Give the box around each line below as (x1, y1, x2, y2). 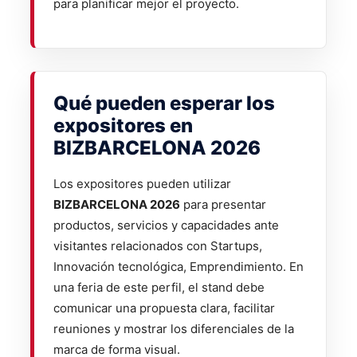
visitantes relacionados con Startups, (53, 237, 262, 253)
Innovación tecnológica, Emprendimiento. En (53, 258, 304, 274)
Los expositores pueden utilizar (53, 175, 231, 191)
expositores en (53, 113, 193, 137)
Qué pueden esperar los (53, 91, 275, 115)
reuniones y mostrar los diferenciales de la (53, 320, 294, 336)
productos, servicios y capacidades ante (53, 217, 279, 233)
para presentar (180, 196, 266, 212)
